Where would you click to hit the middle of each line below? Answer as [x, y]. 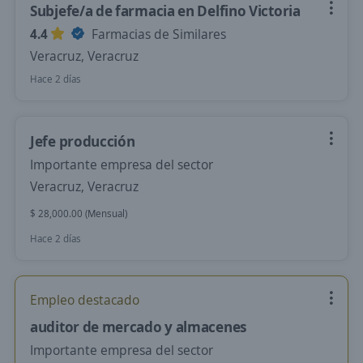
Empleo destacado [85, 300]
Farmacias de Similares [157, 34]
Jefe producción [83, 141]
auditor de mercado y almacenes [139, 327]
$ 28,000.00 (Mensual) [79, 214]
